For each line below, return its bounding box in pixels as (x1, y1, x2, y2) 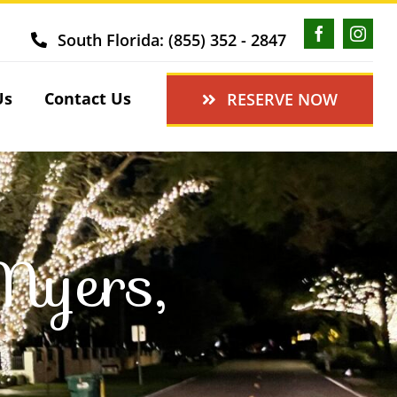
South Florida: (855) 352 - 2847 (58, 28, 287, 51)
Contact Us (43, 87, 131, 109)
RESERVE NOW (227, 88, 339, 110)
